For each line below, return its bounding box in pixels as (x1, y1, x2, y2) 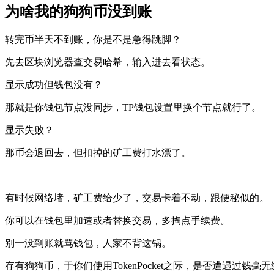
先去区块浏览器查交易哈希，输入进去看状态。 (5, 57, 210, 68)
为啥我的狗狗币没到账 (5, 4, 152, 20)
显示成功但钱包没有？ (5, 80, 103, 91)
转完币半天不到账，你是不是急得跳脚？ (5, 34, 181, 45)
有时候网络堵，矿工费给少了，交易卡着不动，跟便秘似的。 (5, 193, 269, 204)
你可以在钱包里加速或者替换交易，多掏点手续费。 (5, 215, 230, 226)
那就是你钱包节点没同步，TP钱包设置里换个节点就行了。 (5, 102, 261, 113)
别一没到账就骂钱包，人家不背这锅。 (5, 238, 171, 249)
